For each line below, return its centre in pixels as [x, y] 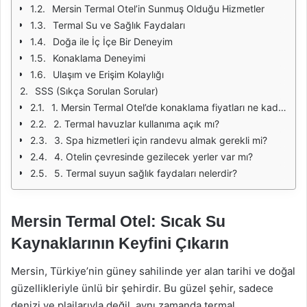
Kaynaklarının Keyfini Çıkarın [120, 243]
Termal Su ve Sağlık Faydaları [119, 25]
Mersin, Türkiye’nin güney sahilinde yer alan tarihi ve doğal [153, 271]
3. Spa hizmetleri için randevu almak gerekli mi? [161, 140]
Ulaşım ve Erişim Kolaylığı [108, 74]
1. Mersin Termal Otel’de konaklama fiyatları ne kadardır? [165, 107]
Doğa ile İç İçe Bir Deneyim [113, 41]
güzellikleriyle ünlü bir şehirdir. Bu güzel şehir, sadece [142, 288]
